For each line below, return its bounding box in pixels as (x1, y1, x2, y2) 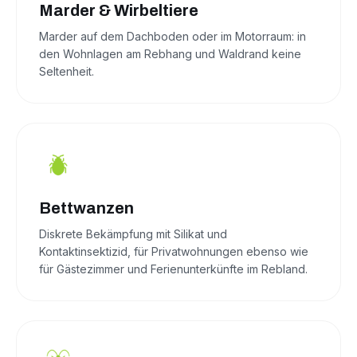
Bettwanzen (39, 199, 134, 218)
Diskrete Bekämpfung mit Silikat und (39, 227, 227, 241)
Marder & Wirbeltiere (39, 2, 198, 20)
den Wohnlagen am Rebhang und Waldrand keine (39, 47, 301, 61)
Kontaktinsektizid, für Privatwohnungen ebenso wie (39, 245, 308, 259)
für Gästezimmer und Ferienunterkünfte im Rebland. (39, 262, 308, 277)
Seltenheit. (39, 65, 94, 79)
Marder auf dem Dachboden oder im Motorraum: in (39, 29, 306, 44)
